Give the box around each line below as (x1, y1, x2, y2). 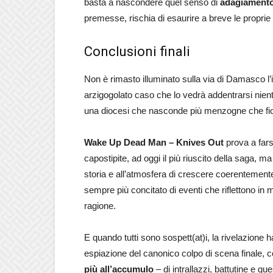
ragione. (84, 200, 116, 211)
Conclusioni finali (84, 44, 190, 59)
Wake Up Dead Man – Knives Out (84, 137, 224, 147)
